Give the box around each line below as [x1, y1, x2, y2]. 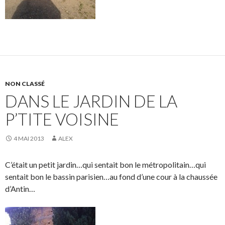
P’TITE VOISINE [5, 109, 119, 129]
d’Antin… [5, 184, 35, 193]
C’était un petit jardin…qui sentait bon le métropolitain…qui [5, 160, 206, 169]
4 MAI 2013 [14, 135, 44, 142]
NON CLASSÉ [5, 80, 45, 87]
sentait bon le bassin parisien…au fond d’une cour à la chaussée [5, 172, 217, 181]
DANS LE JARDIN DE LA [5, 91, 177, 111]
